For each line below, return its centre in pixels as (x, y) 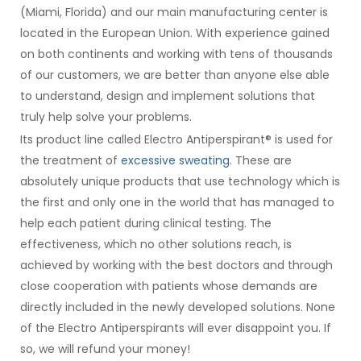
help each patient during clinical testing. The (146, 223)
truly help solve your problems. (106, 116)
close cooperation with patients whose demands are (169, 286)
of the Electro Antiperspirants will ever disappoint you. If (176, 328)
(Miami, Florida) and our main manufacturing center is (174, 12)
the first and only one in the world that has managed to (177, 202)
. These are (261, 160)
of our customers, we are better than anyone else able (175, 75)
